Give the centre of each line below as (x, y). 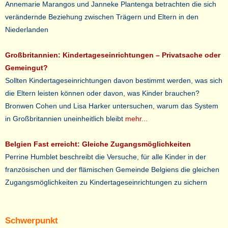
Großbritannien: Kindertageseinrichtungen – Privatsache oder (113, 55)
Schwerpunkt (32, 221)
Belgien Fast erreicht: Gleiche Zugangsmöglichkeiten (98, 144)
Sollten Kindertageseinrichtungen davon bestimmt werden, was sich (114, 80)
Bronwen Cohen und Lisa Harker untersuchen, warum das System (112, 106)
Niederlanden (27, 30)
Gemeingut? (26, 68)
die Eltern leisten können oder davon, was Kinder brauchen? (102, 93)
